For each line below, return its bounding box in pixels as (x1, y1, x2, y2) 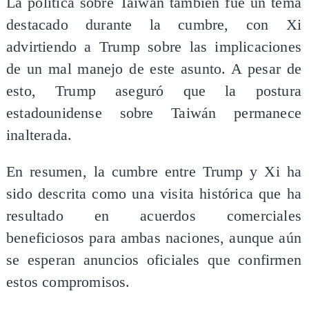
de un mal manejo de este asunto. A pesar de (6, 60, 302, 77)
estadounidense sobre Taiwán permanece (6, 104, 302, 121)
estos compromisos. (6, 274, 130, 291)
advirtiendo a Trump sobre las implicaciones (6, 38, 302, 55)
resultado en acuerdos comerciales (6, 208, 302, 225)
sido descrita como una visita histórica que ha (6, 186, 302, 203)
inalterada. (6, 126, 72, 143)
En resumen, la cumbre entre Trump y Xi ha (6, 163, 302, 181)
